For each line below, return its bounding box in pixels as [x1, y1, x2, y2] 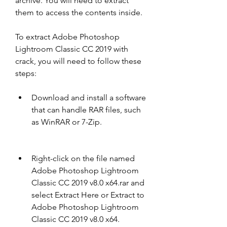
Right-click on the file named [31, 154, 135, 163]
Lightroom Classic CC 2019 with [15, 44, 128, 54]
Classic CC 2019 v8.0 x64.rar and [31, 178, 144, 187]
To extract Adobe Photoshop [15, 32, 120, 42]
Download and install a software [31, 93, 146, 102]
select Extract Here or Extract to [31, 190, 144, 200]
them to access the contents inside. [15, 8, 142, 17]
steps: [15, 68, 36, 78]
